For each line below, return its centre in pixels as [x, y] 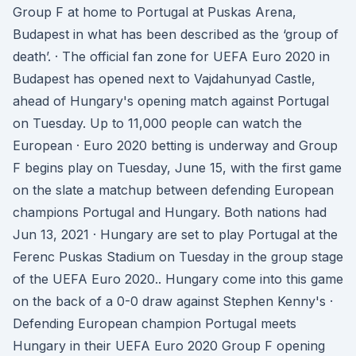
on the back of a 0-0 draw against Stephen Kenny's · [173, 301]
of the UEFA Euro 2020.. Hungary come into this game [178, 279]
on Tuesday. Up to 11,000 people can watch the [157, 123]
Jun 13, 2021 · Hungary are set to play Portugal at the [175, 234]
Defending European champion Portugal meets [155, 323]
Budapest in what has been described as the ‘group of [176, 34]
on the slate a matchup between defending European [173, 190]
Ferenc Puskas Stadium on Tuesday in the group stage [178, 257]
